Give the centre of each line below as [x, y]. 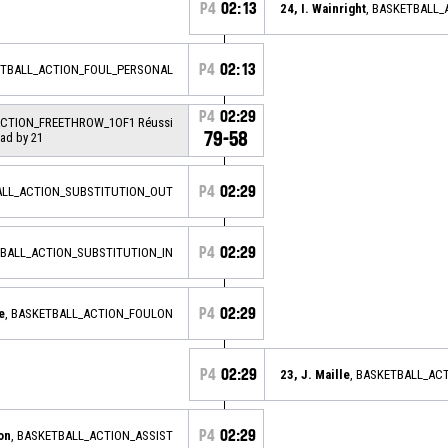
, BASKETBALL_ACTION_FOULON [89, 313]
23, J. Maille [315, 374]
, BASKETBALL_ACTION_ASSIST [92, 435]
